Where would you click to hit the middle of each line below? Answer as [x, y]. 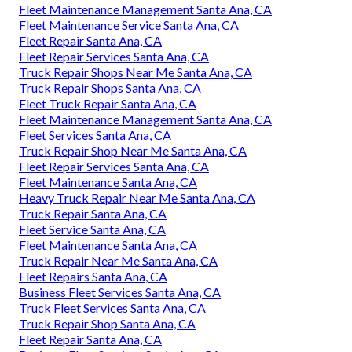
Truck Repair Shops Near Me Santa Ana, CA [136, 72]
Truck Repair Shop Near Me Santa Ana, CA [133, 151]
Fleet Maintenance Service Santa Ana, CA [129, 25]
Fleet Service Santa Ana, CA [92, 229]
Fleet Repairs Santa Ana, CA [93, 277]
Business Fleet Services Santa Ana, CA [120, 292]
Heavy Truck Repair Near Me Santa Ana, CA [137, 198]
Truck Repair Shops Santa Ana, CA [110, 88]
